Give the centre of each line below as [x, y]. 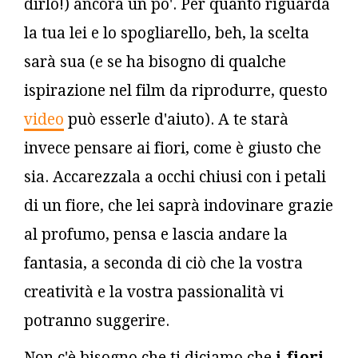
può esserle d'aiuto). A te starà [176, 119]
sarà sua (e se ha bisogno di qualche [155, 62]
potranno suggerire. [97, 320]
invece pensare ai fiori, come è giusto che [173, 148]
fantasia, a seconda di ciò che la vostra [163, 263]
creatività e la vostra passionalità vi [154, 292]
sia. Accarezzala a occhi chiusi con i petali [175, 177]
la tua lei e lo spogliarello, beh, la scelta [167, 33]
